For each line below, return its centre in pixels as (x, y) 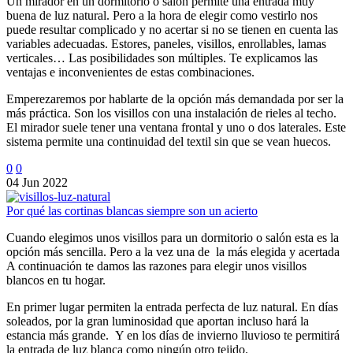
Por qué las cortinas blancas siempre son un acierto (132, 210)
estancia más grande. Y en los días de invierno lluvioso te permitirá (173, 335)
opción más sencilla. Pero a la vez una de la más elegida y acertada (173, 251)
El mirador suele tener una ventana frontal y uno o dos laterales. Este (176, 127)
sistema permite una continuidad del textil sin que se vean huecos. (169, 141)
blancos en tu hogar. (56, 280)
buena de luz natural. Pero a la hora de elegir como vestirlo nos (162, 15)
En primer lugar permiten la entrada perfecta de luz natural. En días (172, 307)
